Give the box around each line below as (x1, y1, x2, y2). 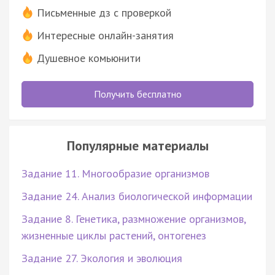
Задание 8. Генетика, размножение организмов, (21, 211, 246, 226)
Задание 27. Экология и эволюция (21, 250, 182, 265)
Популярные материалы (66, 136, 209, 154)
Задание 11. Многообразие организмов (21, 166, 209, 180)
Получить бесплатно (93, 87, 182, 100)
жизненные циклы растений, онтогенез (21, 228, 206, 242)
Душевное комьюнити (37, 50, 141, 65)
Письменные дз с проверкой (37, 5, 171, 20)
